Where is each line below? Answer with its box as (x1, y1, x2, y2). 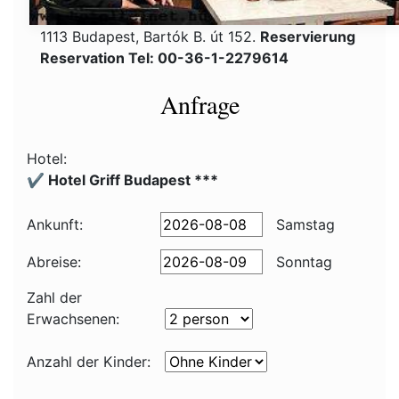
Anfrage (159, 87, 240, 121)
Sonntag (272, 253, 332, 271)
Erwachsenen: (27, 310, 119, 328)
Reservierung (260, 28, 355, 45)
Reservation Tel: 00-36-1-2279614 (40, 49, 289, 67)
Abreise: (27, 253, 81, 271)
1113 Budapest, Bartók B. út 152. (40, 28, 260, 45)
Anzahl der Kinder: (27, 353, 151, 370)
